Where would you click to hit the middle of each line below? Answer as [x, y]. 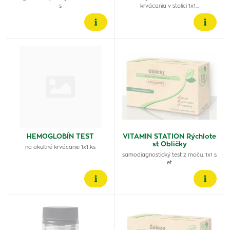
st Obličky [169, 145]
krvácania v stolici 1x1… [169, 6]
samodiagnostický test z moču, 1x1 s [169, 155]
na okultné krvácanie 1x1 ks [60, 147]
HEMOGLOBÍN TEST [60, 137]
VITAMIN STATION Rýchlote [169, 137]
